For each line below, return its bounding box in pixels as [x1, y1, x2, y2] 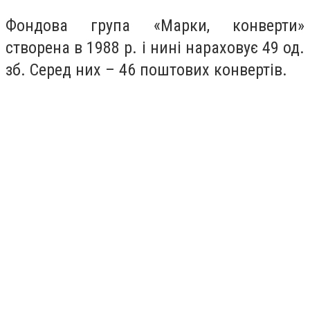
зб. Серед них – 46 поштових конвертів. [6, 60, 287, 80]
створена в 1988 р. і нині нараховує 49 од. [6, 38, 304, 58]
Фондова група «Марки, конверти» [6, 16, 304, 36]
